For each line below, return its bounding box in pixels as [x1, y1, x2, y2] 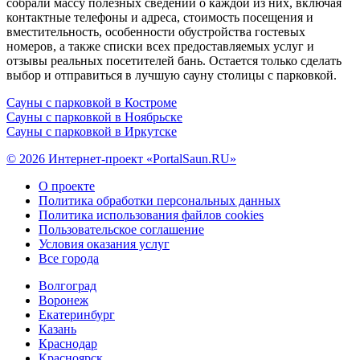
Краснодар [39, 336, 97, 350]
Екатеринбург [39, 307, 115, 321]
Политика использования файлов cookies [39, 207, 264, 222]
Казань [39, 321, 76, 336]
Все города [39, 251, 99, 265]
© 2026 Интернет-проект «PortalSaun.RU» [6, 151, 236, 166]
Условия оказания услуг [39, 236, 170, 251]
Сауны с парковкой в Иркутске [6, 124, 177, 138]
